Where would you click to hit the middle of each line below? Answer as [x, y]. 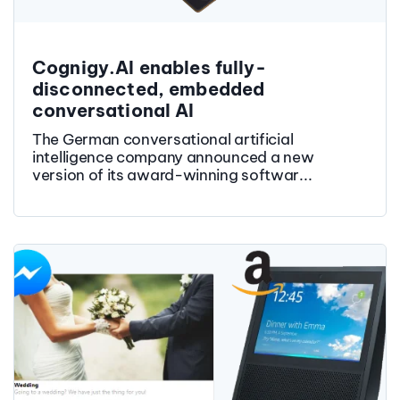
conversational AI [113, 110]
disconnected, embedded [149, 88]
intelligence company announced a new [173, 157]
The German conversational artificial [163, 139]
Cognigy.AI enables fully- [149, 67]
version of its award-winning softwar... [172, 175]
